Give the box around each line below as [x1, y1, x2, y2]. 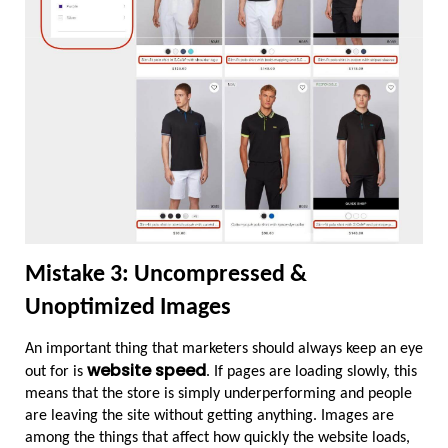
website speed [87, 359, 206, 383]
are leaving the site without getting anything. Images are [25, 408, 394, 425]
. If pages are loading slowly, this [206, 364, 417, 381]
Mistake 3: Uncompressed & [25, 262, 307, 287]
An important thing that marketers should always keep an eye [25, 341, 423, 358]
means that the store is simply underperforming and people [25, 386, 412, 403]
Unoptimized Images [25, 295, 231, 320]
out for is [25, 364, 87, 381]
